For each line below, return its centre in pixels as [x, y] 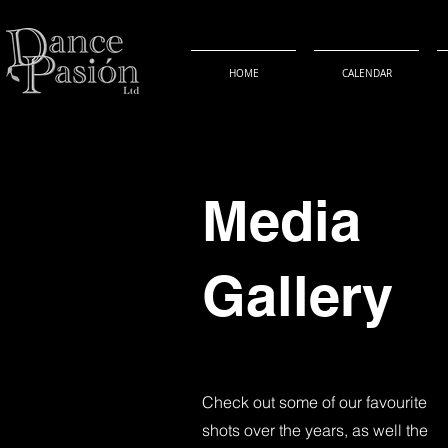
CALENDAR [366, 73]
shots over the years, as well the [315, 430]
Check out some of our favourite [314, 402]
